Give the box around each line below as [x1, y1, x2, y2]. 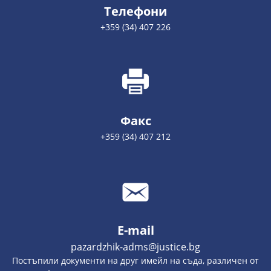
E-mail [117, 222, 154, 238]
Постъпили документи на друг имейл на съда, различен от [12, 255, 259, 266]
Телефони [104, 3, 167, 19]
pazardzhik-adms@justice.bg [71, 240, 200, 253]
